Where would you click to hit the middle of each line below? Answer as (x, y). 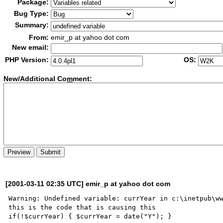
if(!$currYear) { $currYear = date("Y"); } (90, 216)
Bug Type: (32, 13)
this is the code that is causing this (82, 207)
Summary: (32, 25)
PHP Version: (27, 60)
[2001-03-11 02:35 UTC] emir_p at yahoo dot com (88, 183)
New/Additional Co (35, 79)
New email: (31, 47)
